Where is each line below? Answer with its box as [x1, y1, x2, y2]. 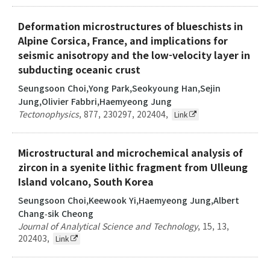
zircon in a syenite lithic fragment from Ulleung [18, 159, 248, 174]
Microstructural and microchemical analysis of [18, 145, 243, 160]
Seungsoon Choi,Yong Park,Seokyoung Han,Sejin [18, 81, 221, 94]
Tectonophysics [18, 107, 79, 120]
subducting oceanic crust [18, 61, 140, 77]
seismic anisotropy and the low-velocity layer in [18, 47, 250, 62]
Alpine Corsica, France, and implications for [18, 33, 228, 48]
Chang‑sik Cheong [18, 207, 93, 219]
